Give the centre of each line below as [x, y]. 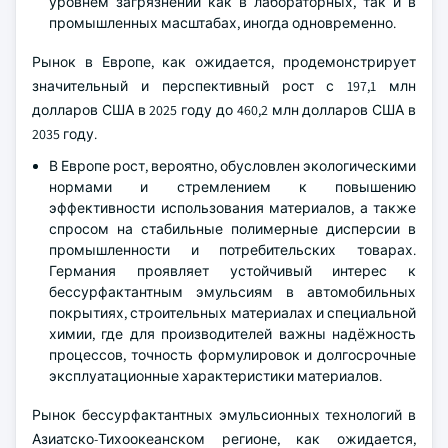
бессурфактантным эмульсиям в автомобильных [232, 291]
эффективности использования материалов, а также [232, 207]
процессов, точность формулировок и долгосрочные [232, 354]
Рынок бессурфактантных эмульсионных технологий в [224, 414]
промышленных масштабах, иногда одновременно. [222, 22]
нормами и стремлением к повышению [232, 186]
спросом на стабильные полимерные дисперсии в [232, 228]
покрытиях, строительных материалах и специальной [232, 312]
